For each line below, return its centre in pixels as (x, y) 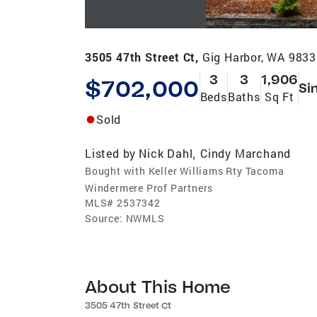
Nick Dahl (166, 153)
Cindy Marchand (246, 153)
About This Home (158, 286)
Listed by (111, 153)
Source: (104, 218)
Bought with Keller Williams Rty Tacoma (185, 171)
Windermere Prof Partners (149, 188)
